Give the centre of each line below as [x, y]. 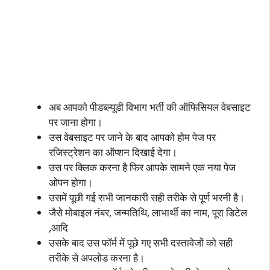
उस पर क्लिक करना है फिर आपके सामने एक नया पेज [142, 167]
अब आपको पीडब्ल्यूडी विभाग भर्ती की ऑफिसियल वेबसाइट [150, 107]
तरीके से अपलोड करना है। [97, 257]
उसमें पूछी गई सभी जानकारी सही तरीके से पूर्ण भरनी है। [147, 197]
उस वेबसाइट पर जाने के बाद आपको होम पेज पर [132, 137]
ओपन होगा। [71, 182]
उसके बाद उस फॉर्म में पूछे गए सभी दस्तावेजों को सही [141, 242]
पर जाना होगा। [76, 122]
